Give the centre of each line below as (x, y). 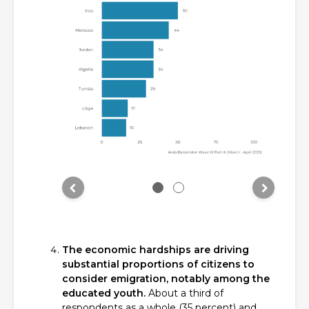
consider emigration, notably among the (166, 279)
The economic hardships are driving (156, 250)
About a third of (185, 293)
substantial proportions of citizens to (158, 265)
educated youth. (104, 293)
